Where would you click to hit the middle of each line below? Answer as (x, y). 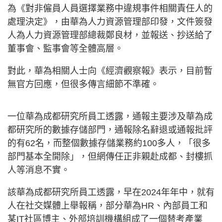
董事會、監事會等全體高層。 (65, 49)
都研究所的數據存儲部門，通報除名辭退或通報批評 (110, 130)
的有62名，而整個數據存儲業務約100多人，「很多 (109, 143)
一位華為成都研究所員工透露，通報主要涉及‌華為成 (110, 116)
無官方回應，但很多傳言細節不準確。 (83, 84)
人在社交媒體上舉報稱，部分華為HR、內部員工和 (108, 206)
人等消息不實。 (39, 170)
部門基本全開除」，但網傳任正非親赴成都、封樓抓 (110, 157)
